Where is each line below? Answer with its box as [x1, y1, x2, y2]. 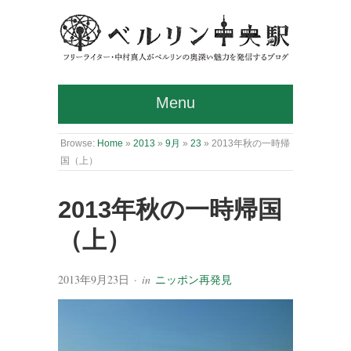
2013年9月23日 [58, 271, 129, 287]
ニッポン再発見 [155, 271, 232, 287]
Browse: [60, 137, 96, 148]
